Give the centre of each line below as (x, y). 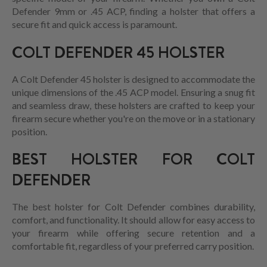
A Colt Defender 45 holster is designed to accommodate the (133, 79)
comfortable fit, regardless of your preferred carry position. (133, 246)
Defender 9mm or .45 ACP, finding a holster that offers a (133, 11)
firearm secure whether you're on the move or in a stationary (133, 118)
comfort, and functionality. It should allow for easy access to (133, 220)
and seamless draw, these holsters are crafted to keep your (133, 105)
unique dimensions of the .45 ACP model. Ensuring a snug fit (133, 92)
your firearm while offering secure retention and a (133, 233)
